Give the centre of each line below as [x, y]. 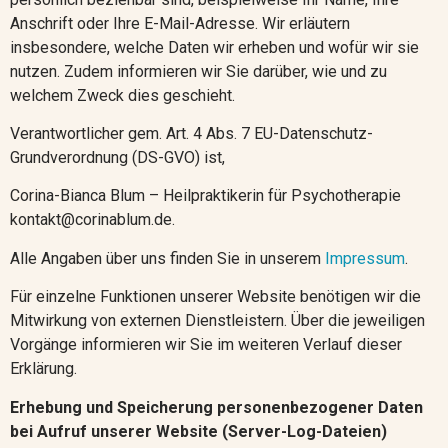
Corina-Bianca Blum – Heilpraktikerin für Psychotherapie [205, 196]
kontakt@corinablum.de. [92, 220]
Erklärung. [43, 369]
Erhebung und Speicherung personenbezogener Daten [216, 407]
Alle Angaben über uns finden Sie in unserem [167, 258]
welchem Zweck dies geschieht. [122, 95]
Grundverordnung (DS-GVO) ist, [117, 157]
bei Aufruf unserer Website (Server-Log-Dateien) [198, 431]
